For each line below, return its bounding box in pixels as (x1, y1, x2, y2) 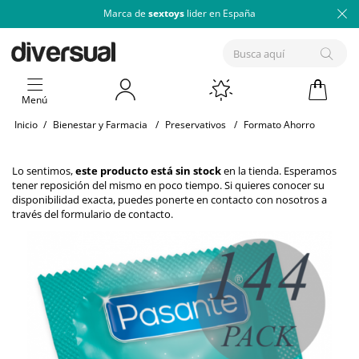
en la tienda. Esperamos (221, 163, 337, 179)
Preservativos (165, 118, 226, 132)
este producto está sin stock (75, 163, 221, 179)
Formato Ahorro (244, 118, 315, 132)
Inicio (14, 118, 38, 132)
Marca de (103, 6, 148, 20)
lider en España (184, 6, 256, 20)
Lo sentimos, (12, 163, 75, 179)
